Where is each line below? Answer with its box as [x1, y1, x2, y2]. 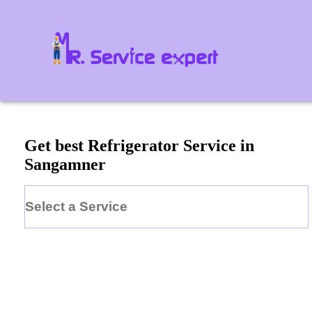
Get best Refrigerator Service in [24, 136, 254, 155]
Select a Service [25, 198, 127, 214]
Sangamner [24, 155, 106, 174]
